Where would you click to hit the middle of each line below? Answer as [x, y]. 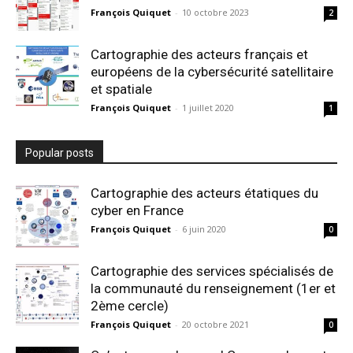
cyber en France [137, 210]
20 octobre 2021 [216, 324]
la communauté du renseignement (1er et [213, 288]
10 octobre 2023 [216, 12]
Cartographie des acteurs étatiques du [204, 193]
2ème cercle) [130, 305]
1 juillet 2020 [208, 107]
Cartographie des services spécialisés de [212, 271]
